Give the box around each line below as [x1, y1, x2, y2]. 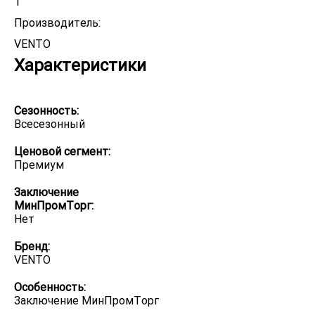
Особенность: [14, 281, 86, 294]
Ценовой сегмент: [14, 145, 110, 158]
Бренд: [14, 240, 50, 253]
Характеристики [14, 56, 146, 75]
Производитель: [14, 16, 101, 30]
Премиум [14, 158, 64, 172]
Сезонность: [14, 104, 79, 117]
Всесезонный [14, 117, 85, 131]
